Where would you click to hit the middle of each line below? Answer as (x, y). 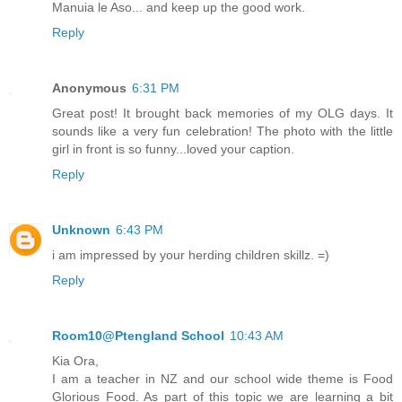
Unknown (81, 230)
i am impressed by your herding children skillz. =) (191, 255)
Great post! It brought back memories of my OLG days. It (223, 114)
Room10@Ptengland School (138, 336)
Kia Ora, (75, 361)
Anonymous (89, 88)
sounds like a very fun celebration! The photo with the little (223, 131)
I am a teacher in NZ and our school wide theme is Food (223, 379)
